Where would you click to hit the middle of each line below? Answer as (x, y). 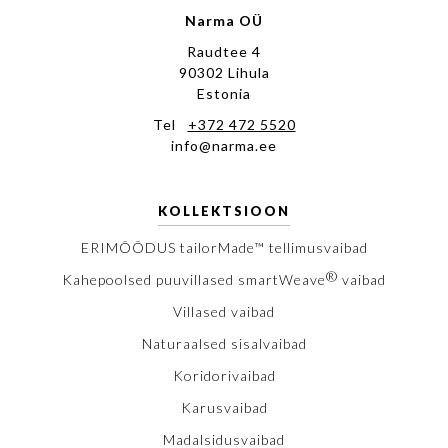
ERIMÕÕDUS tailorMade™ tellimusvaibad (224, 248)
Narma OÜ (224, 21)
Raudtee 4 (224, 52)
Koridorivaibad (224, 376)
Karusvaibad (224, 408)
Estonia (224, 94)
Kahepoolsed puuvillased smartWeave (194, 280)
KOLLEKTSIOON (224, 211)
